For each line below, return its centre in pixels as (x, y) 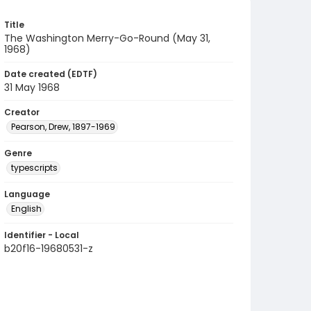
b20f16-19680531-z (49, 249)
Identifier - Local (42, 235)
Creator (22, 112)
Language (27, 194)
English (26, 209)
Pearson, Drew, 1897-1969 (63, 127)
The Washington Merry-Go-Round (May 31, (107, 38)
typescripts (34, 168)
